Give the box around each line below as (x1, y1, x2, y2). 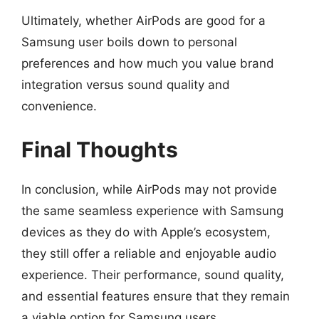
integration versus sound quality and (21, 77, 230, 92)
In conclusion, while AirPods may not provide (21, 182, 277, 197)
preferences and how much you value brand (21, 56, 274, 70)
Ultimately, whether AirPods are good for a (21, 13, 266, 28)
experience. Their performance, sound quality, (21, 268, 284, 282)
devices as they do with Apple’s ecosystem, (21, 225, 271, 239)
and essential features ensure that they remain (21, 289, 290, 303)
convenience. (21, 98, 97, 113)
